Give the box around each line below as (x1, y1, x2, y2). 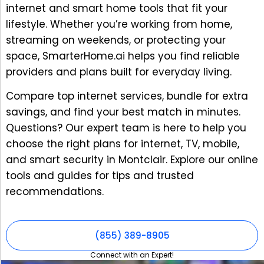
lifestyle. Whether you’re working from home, (6, 16, 232, 31)
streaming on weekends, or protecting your (6, 32, 226, 47)
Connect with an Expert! (90, 249, 174, 260)
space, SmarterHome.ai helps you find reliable (6, 48, 240, 63)
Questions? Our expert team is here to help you (6, 121, 246, 136)
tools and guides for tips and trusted (6, 169, 194, 183)
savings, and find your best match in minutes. (6, 105, 240, 120)
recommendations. (6, 184, 104, 199)
